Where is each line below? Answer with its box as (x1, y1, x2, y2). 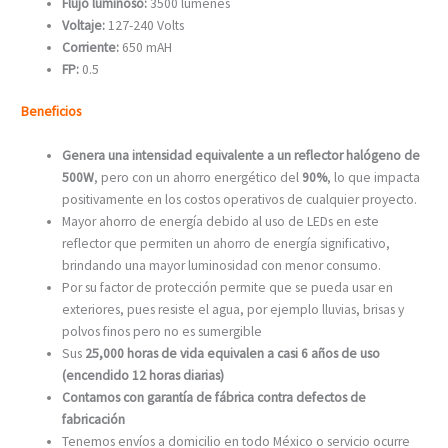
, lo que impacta (327, 169, 421, 187)
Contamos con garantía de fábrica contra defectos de (62, 389, 367, 407)
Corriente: (62, 38, 123, 56)
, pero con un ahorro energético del (94, 169, 303, 187)
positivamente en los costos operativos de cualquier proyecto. (62, 191, 418, 209)
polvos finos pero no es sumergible (62, 323, 263, 341)
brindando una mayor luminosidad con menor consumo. (62, 257, 382, 275)
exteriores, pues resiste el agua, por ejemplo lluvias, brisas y (62, 301, 405, 319)
